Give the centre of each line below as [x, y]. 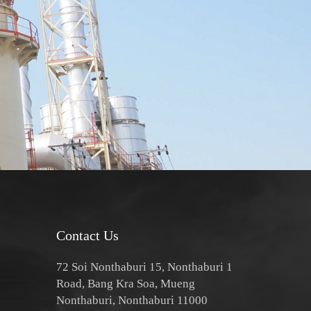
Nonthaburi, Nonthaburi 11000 [132, 300]
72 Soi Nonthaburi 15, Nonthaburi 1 [144, 267]
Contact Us [87, 235]
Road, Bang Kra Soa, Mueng [125, 284]
